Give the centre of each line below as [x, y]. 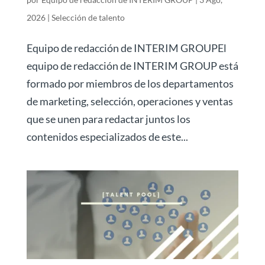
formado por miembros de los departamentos [130, 84]
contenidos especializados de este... [107, 137]
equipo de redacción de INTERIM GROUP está [132, 66]
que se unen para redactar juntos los [108, 119]
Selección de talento [88, 18]
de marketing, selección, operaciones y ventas [130, 101]
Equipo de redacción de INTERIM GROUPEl [126, 48]
